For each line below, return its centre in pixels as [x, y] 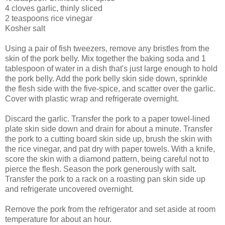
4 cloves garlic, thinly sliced [54, 8]
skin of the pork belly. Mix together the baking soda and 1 [105, 58]
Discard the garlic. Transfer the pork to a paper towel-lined [107, 119]
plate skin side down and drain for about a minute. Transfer [109, 129]
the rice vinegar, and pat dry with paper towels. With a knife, [110, 149]
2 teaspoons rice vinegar [49, 18]
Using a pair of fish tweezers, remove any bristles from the [107, 48]
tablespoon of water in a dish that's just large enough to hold [111, 68]
